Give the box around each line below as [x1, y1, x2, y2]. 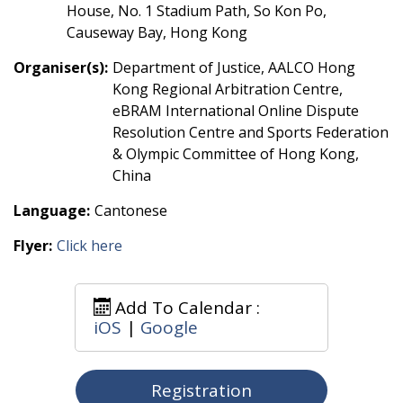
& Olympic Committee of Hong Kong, [112, 143, 359, 164]
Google [140, 315, 198, 339]
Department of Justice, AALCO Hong [112, 57, 355, 77]
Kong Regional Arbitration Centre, [112, 78, 343, 99]
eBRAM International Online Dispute [112, 100, 359, 121]
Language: [13, 200, 90, 220]
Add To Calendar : [114, 295, 260, 319]
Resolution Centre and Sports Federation [112, 121, 389, 142]
